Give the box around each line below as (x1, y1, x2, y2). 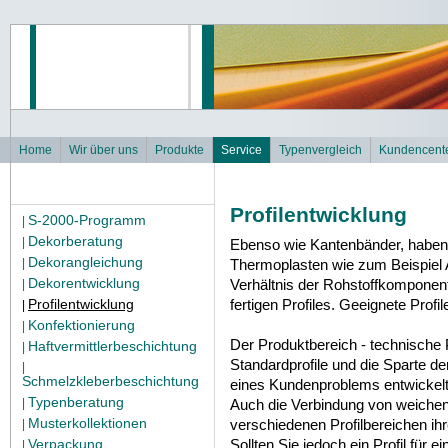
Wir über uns (69, 143, 138, 157)
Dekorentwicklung (28, 275, 140, 291)
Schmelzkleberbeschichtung (22, 373, 199, 389)
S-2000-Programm (28, 212, 146, 228)
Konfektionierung (28, 317, 135, 333)
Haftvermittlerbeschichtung (28, 338, 197, 354)
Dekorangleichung (28, 254, 143, 270)
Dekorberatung (28, 233, 123, 249)
